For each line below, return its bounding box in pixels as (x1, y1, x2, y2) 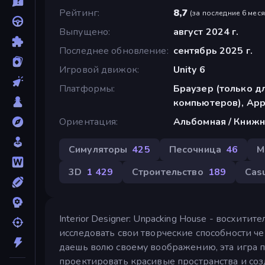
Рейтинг (59, 6, 98, 20)
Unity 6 (173, 63, 205, 76)
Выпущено (59, 25, 109, 38)
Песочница (169, 143, 221, 156)
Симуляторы (69, 143, 128, 156)
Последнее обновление (59, 44, 167, 57)
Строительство (131, 165, 203, 179)
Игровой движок (59, 63, 137, 76)
